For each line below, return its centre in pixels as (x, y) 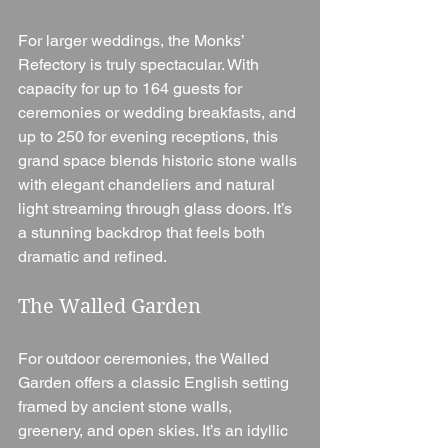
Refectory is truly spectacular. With (140, 64)
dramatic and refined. (92, 256)
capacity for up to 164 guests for (132, 88)
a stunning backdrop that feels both (143, 232)
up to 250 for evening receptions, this (150, 136)
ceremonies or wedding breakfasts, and (159, 112)
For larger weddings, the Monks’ (133, 40)
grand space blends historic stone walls (159, 160)
